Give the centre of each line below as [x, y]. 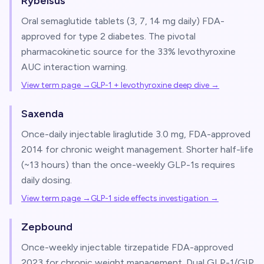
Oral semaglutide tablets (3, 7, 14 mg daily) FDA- [123, 21]
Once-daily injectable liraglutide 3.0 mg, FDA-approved [136, 134]
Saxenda [42, 114]
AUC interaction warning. [74, 67]
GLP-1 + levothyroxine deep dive [150, 85]
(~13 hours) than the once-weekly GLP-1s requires [128, 165]
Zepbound [47, 227]
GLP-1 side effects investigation [150, 198]
